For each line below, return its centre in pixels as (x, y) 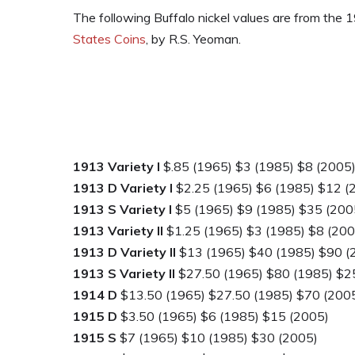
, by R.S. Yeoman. (193, 38)
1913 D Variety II (124, 252)
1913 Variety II (118, 230)
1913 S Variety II (124, 273)
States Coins (109, 38)
